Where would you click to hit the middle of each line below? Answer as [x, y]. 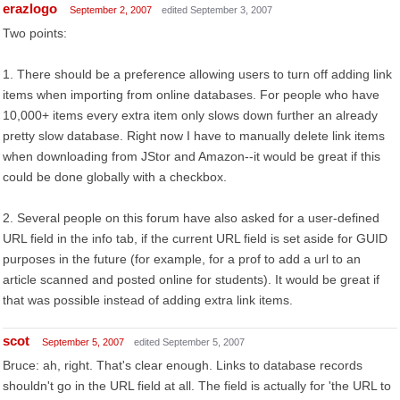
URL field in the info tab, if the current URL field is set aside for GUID [195, 238]
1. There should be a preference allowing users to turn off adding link [197, 74]
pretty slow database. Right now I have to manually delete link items [194, 136]
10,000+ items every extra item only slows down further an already [190, 115]
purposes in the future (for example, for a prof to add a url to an [182, 259]
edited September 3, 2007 [217, 10]
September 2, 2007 [111, 10]
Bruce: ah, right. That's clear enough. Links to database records [183, 365]
